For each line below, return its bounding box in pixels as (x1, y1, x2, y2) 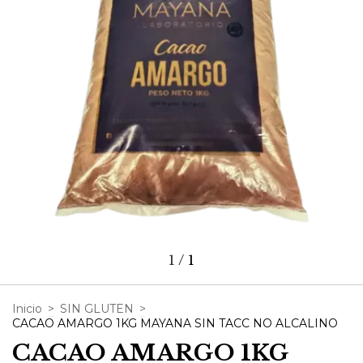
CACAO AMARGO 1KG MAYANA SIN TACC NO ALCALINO (12, 316, 338, 331)
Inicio (12, 301, 42, 316)
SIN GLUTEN (60, 301, 134, 316)
